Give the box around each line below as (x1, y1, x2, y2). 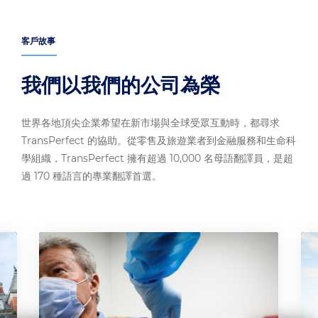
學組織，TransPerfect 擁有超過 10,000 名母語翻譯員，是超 (21, 152, 293, 165)
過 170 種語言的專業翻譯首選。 (21, 170, 162, 183)
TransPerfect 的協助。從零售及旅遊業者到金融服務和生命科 (21, 134, 296, 148)
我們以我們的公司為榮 (21, 73, 220, 98)
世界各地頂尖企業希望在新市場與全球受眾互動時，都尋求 (21, 116, 280, 130)
